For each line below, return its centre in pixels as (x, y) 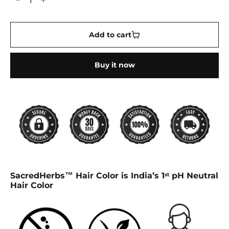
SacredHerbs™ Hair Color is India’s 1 (87, 176)
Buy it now (114, 65)
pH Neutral (194, 176)
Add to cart (110, 35)
